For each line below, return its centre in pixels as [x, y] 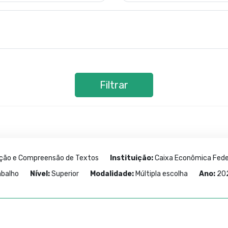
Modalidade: [112, 174]
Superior [65, 174]
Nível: [40, 174]
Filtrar [114, 85]
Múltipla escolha [161, 174]
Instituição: [132, 158]
